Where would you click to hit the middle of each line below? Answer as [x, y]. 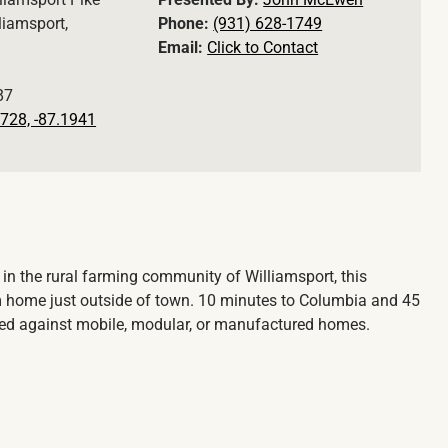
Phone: [186, 24]
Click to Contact [263, 48]
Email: [183, 48]
